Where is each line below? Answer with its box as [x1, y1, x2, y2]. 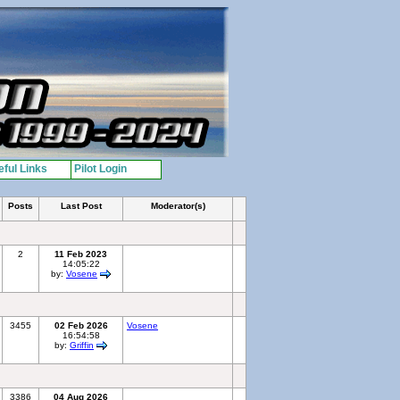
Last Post [60, 201, 102, 211]
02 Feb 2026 [54, 321, 108, 330]
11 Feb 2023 [54, 249, 107, 259]
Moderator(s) [150, 201, 205, 211]
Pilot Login [73, 162, 127, 175]
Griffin [70, 340, 94, 350]
